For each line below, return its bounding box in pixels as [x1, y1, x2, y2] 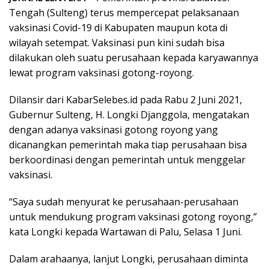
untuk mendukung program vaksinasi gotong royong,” [9, 210, 257, 224]
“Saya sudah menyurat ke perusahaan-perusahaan [9, 195, 238, 209]
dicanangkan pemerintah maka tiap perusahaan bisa [9, 138, 247, 152]
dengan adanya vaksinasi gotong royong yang [9, 123, 218, 137]
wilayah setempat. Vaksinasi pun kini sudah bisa [9, 36, 225, 50]
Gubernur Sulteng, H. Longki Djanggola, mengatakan [9, 108, 249, 122]
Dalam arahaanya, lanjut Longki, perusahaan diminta [9, 252, 248, 266]
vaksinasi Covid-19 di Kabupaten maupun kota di [9, 21, 228, 35]
